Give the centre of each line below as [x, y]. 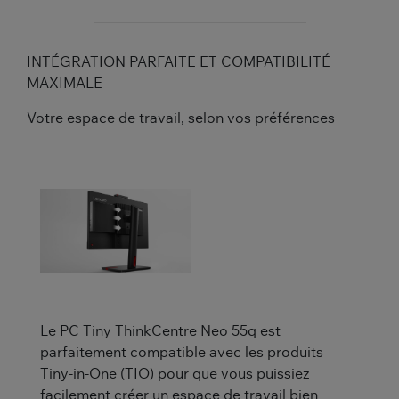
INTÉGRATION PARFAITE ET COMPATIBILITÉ [179, 62]
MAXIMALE [65, 83]
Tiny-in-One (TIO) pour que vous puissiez [175, 374]
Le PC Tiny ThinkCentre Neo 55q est [160, 331]
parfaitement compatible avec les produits [182, 352]
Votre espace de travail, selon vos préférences [181, 118]
